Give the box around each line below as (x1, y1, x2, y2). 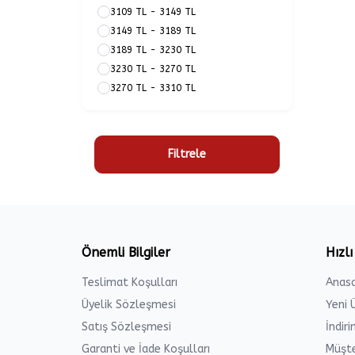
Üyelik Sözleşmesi (82, 298, 176, 311)
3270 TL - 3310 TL (110, 82, 196, 94)
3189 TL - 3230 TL (110, 44, 196, 55)
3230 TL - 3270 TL (110, 63, 196, 74)
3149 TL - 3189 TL (110, 25, 196, 36)
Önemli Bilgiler (82, 245, 170, 260)
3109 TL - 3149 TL (110, 6, 196, 17)
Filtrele (168, 147, 207, 161)
